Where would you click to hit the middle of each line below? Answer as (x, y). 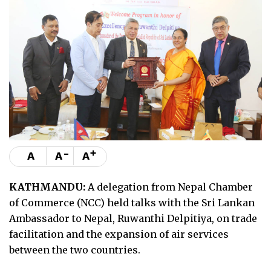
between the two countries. (75, 250)
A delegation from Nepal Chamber (169, 187)
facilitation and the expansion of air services (119, 234)
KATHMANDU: (47, 187)
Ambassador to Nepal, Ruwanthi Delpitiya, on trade (133, 218)
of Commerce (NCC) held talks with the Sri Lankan (132, 202)
